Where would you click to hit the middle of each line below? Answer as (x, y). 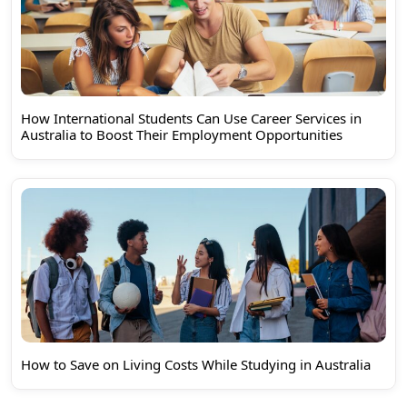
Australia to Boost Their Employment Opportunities (182, 134)
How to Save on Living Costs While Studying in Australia (196, 364)
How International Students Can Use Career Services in (191, 118)
